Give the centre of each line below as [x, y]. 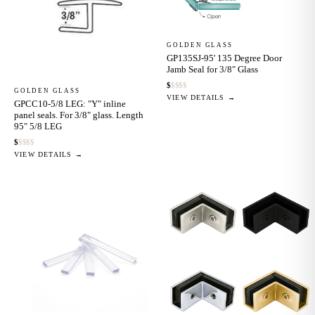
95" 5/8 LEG [38, 126]
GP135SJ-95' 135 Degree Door [224, 58]
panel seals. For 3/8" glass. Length [79, 115]
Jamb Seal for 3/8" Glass [212, 69]
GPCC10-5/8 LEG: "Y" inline [70, 103]
